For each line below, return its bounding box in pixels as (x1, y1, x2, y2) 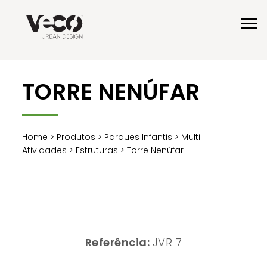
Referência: (85, 234, 153, 250)
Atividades (22, 144, 67, 156)
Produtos (57, 131, 96, 143)
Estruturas (76, 144, 119, 156)
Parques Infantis (104, 131, 173, 143)
